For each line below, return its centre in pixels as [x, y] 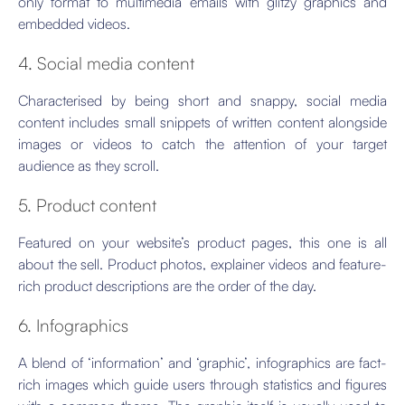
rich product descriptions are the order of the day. [167, 286]
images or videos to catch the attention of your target [202, 144]
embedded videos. [74, 24]
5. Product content [87, 206]
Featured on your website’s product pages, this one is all [202, 243]
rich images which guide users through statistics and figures [202, 385]
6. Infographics [73, 326]
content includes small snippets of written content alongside [202, 122]
